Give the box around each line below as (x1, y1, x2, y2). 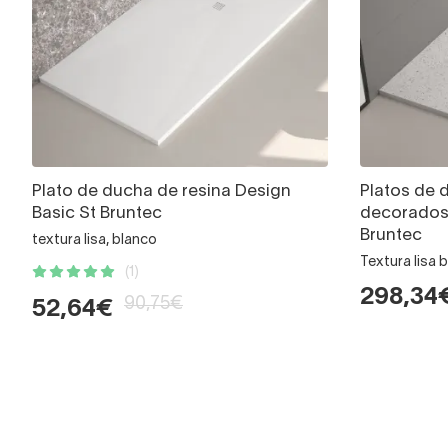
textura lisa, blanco (32, 234, 157, 248)
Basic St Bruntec (32, 206, 162, 222)
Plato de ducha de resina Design (32, 184, 291, 200)
